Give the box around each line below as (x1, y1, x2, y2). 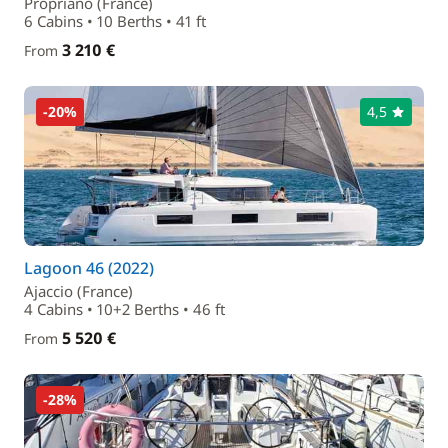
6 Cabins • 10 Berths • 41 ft (24, 11, 206, 31)
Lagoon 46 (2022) (24, 257, 154, 279)
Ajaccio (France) (24, 281, 133, 301)
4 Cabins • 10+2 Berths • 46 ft (24, 299, 225, 319)
